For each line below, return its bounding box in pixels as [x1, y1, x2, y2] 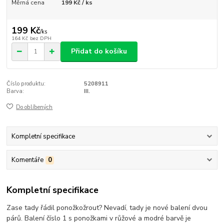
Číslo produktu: [6, 79, 46, 87]
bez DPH [29, 34, 51, 42]
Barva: [6, 87, 24, 95]
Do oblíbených [16, 103, 53, 111]
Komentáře [11, 155, 43, 164]
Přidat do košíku [71, 46, 127, 56]
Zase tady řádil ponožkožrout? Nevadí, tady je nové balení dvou [6, 203, 208, 213]
